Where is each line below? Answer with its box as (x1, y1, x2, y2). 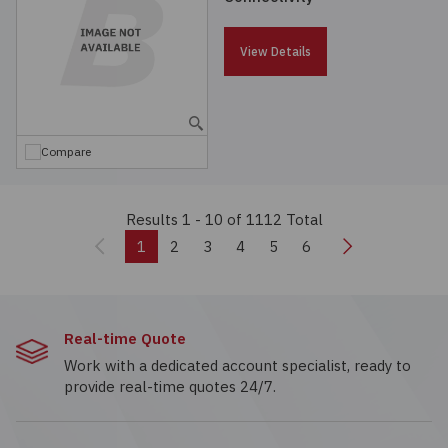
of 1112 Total (226, 210, 323, 229)
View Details (240, 44, 311, 59)
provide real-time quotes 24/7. (64, 377, 276, 396)
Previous (104, 233, 175, 257)
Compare (41, 144, 91, 159)
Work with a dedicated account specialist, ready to (64, 356, 411, 375)
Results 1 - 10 (125, 210, 227, 229)
